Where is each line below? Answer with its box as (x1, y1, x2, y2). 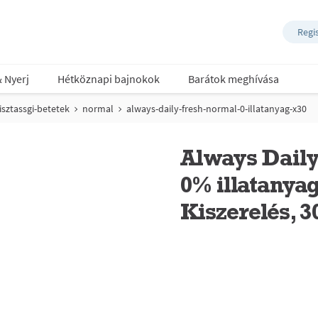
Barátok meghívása (188, 72, 279, 86)
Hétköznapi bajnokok (57, 72, 160, 86)
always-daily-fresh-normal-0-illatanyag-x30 (126, 102, 307, 115)
